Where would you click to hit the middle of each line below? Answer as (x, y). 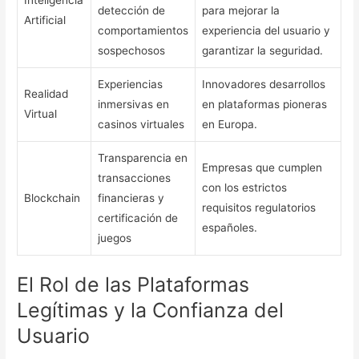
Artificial (45, 20)
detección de (132, 10)
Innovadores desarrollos (264, 84)
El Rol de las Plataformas (133, 285)
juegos (115, 238)
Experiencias (131, 84)
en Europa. (230, 124)
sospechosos (132, 50)
